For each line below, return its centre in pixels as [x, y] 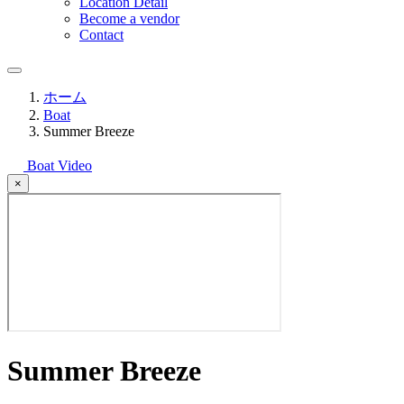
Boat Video [60, 165]
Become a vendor [129, 18]
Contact [101, 35]
